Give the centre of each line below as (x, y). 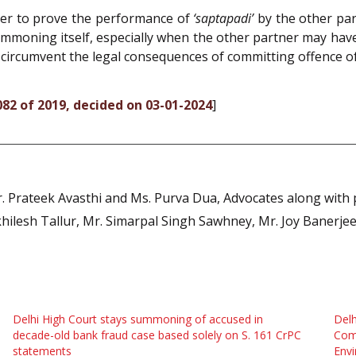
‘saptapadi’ (224, 19)
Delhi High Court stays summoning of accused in (137, 319)
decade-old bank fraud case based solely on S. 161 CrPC (157, 335)
